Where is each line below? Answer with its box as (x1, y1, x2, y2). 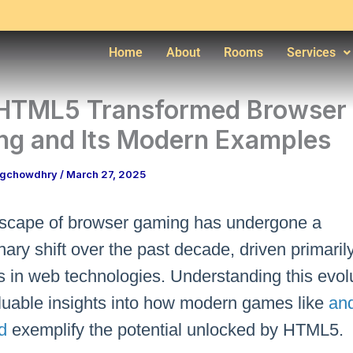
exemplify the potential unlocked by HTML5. (7, 320, 344, 340)
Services (287, 45, 336, 60)
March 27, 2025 (66, 168, 146, 180)
